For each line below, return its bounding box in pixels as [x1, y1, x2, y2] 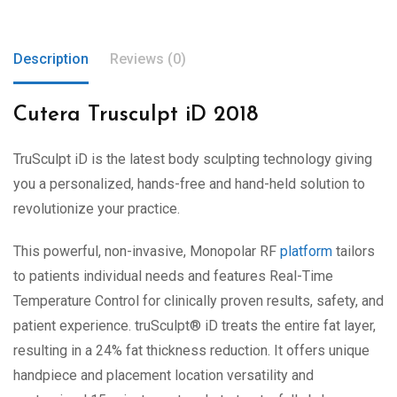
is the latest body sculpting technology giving [88, 151, 372, 168]
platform [280, 243, 332, 261]
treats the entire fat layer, [218, 317, 376, 335]
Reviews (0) [110, 51, 186, 68]
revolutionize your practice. [13, 200, 180, 218]
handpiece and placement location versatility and [13, 367, 314, 385]
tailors [332, 243, 375, 261]
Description [13, 51, 89, 68]
